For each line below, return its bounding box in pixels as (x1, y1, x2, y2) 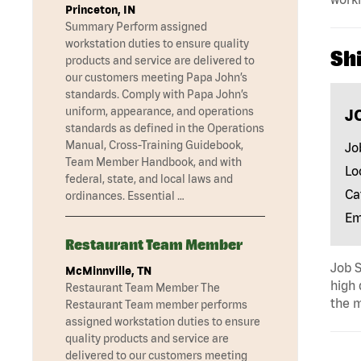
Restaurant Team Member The (65, 281, 220, 295)
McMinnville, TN (65, 264, 151, 278)
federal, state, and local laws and (65, 172, 233, 186)
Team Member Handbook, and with (65, 156, 242, 169)
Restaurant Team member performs (65, 298, 247, 312)
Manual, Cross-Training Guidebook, (65, 139, 243, 152)
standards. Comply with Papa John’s (65, 88, 248, 102)
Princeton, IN (65, 3, 135, 17)
